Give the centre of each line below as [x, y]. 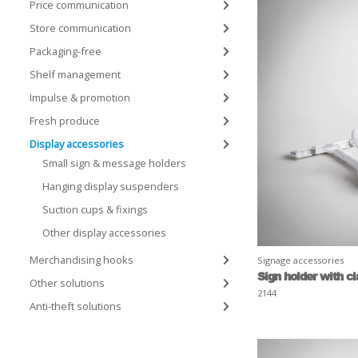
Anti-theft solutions [76, 306]
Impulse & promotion [80, 97]
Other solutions [67, 283]
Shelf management [75, 74]
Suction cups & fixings [95, 209]
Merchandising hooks [82, 260]
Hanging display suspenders [111, 186]
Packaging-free [66, 51]
